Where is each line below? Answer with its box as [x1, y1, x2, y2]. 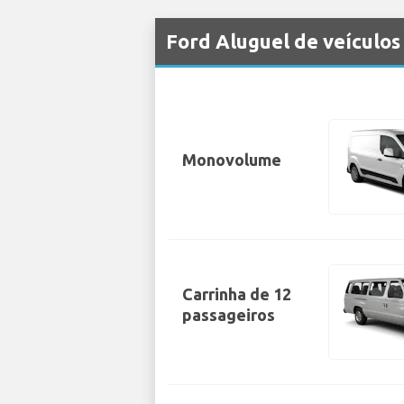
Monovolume [182, 150, 281, 169]
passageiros [182, 306, 275, 325]
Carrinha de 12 [182, 285, 291, 304]
